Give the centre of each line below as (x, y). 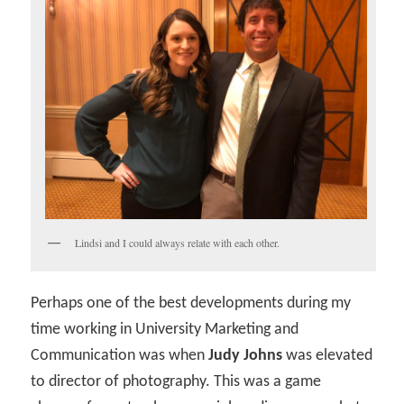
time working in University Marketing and (165, 329)
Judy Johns (246, 355)
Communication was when (120, 355)
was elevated (328, 355)
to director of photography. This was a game (176, 381)
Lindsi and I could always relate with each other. (178, 243)
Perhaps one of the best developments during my (191, 303)
